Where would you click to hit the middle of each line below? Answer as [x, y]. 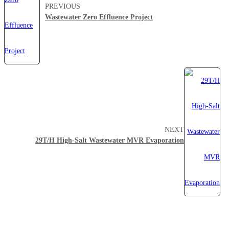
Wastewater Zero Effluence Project [99, 17]
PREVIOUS [63, 7]
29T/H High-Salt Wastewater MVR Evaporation [110, 141]
